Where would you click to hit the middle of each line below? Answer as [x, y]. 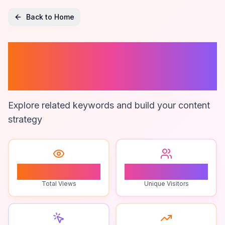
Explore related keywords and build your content [109, 105]
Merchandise [85, 78]
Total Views [59, 184]
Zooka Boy [71, 54]
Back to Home [50, 17]
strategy [25, 119]
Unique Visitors [166, 184]
